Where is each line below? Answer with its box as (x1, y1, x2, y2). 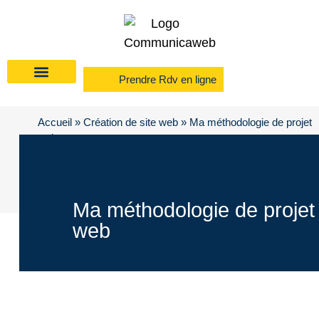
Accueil (37, 116, 72, 129)
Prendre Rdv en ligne (118, 73, 216, 85)
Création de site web (83, 116, 178, 129)
